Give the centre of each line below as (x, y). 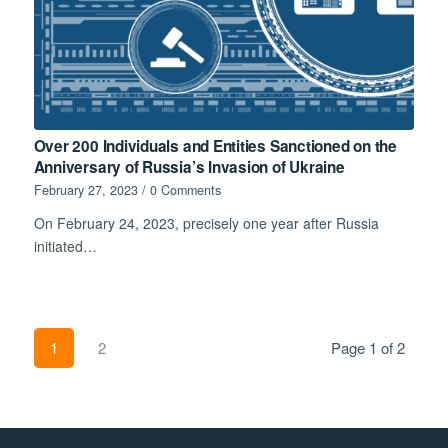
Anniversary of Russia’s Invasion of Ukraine (189, 166)
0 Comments (185, 189)
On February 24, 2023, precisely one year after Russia (206, 222)
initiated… (65, 245)
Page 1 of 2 (368, 347)
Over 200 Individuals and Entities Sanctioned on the (215, 145)
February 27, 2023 (85, 189)
